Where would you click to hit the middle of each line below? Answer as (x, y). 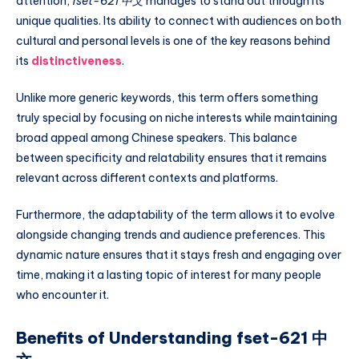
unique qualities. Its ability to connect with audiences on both (179, 21)
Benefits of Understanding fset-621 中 (172, 337)
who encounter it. (63, 294)
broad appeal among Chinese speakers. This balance (157, 137)
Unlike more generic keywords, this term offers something (167, 97)
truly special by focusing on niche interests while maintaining (177, 117)
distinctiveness (77, 61)
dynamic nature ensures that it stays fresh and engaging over (179, 254)
